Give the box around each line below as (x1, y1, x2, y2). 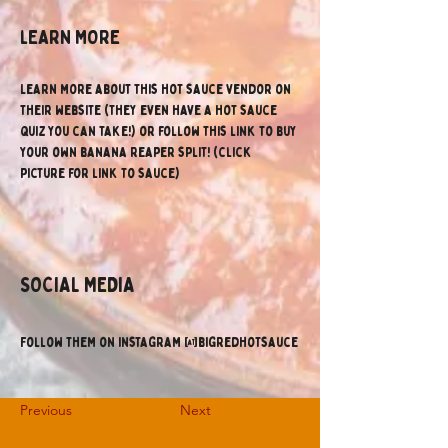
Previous (20, 401, 72, 419)
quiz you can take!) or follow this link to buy (20, 123, 300, 140)
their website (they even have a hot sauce (20, 102, 280, 119)
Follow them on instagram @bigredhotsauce (20, 334, 298, 351)
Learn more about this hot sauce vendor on (20, 81, 294, 98)
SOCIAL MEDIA (20, 272, 135, 299)
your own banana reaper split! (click (20, 144, 255, 161)
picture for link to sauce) (20, 165, 180, 182)
